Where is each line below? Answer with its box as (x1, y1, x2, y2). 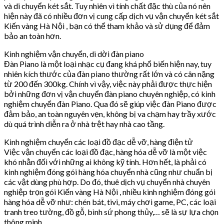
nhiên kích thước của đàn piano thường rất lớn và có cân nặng (4, 69, 214, 79)
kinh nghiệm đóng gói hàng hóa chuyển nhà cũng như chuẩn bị (4, 167, 212, 177)
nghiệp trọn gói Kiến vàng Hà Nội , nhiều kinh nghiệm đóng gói (4, 187, 215, 197)
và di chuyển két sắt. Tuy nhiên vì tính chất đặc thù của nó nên (4, 1, 210, 11)
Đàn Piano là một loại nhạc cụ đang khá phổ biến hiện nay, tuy (4, 59, 211, 69)
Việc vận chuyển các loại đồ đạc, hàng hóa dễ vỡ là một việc (4, 147, 207, 157)
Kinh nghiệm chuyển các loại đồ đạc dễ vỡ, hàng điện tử (4, 137, 193, 147)
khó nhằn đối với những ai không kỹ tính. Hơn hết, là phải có (4, 157, 206, 167)
